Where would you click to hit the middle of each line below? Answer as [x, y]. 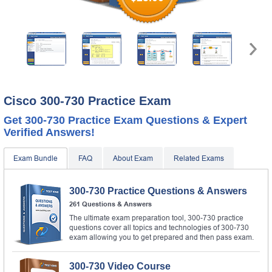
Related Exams [199, 158]
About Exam [133, 158]
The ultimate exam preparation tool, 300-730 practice [156, 218]
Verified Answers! [49, 132]
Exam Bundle [36, 158]
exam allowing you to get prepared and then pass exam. [161, 237]
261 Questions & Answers [110, 204]
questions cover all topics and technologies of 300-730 [159, 227]
